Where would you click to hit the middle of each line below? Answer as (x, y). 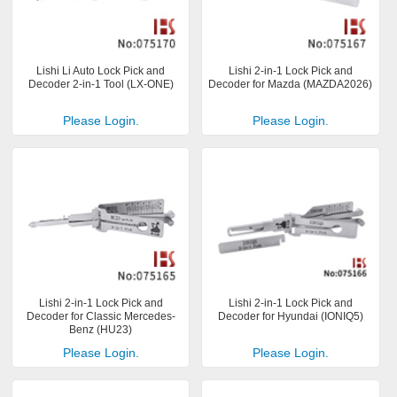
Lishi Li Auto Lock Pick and (101, 70)
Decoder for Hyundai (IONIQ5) (290, 317)
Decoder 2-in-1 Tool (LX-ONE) (101, 84)
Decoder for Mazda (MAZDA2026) (291, 84)
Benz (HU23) (101, 330)
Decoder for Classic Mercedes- (101, 317)
